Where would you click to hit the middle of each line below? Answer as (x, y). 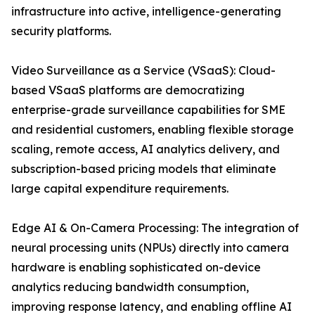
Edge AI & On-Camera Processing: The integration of (155, 228)
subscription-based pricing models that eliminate (144, 169)
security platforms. (61, 31)
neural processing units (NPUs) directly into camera (150, 248)
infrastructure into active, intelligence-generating (146, 12)
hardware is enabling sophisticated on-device (136, 268)
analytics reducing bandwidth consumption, (130, 287)
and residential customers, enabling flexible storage (153, 130)
